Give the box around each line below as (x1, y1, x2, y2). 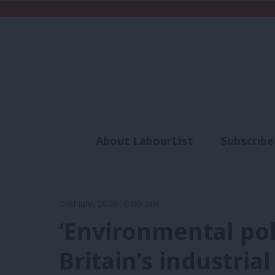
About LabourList (95, 133, 193, 149)
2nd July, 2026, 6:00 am (59, 196, 158, 209)
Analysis (153, 155, 199, 171)
